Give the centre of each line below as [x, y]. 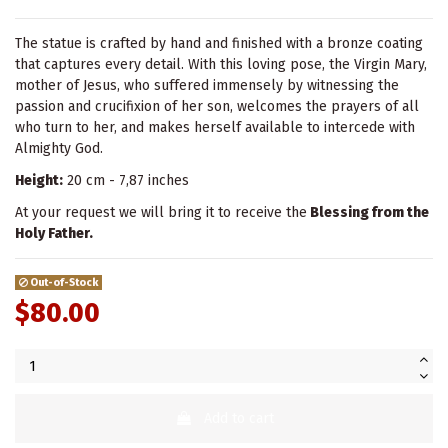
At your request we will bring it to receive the [161, 213]
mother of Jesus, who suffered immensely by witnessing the [207, 85]
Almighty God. [59, 148]
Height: [39, 180]
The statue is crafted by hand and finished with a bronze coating [219, 43]
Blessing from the [368, 213]
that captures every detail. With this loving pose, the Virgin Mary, [221, 64]
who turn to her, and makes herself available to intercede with [215, 127]
